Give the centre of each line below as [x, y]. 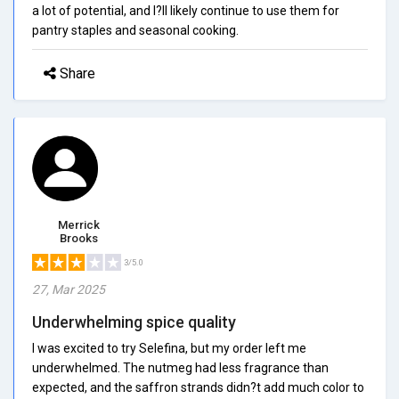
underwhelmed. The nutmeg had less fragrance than [180, 367]
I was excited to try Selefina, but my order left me [169, 348]
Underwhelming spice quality [134, 322]
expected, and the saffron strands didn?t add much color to [198, 387]
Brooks [79, 238]
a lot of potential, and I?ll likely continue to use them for [186, 10]
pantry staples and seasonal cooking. [135, 30]
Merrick [79, 224]
